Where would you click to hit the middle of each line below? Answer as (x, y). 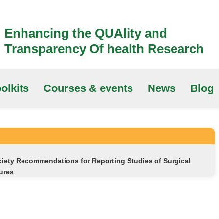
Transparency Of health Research (104, 49)
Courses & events (88, 88)
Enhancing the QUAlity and (86, 33)
